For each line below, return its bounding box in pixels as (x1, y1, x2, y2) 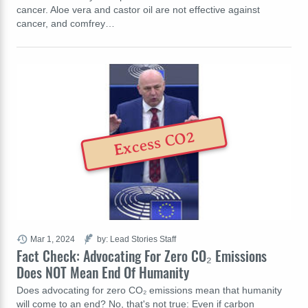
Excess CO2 (112, 128, 196, 160)
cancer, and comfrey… (16, 17, 115, 29)
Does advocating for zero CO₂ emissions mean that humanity (16, 284, 282, 296)
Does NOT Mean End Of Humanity (16, 261, 189, 283)
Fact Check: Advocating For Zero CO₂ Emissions (16, 245, 267, 266)
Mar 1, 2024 (30, 234, 75, 243)
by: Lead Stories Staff (97, 234, 176, 243)
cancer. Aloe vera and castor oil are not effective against (16, 3, 260, 15)
